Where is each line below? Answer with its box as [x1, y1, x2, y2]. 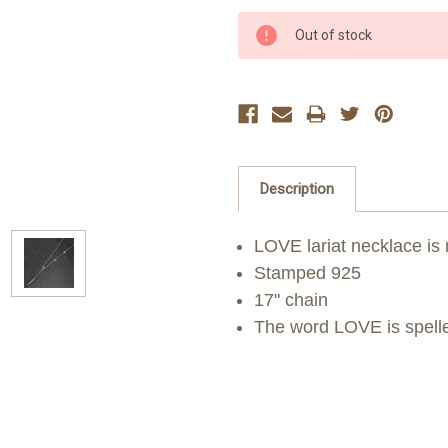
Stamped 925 [254, 262, 362, 283]
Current [238, 12, 289, 30]
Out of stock [295, 26, 372, 43]
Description [260, 179, 334, 198]
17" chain [254, 289, 329, 310]
